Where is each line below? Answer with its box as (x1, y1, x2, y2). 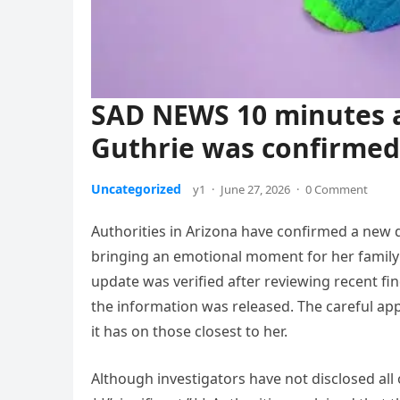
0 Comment (305, 181, 368, 198)
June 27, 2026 (221, 181, 290, 198)
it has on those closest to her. (91, 321, 287, 342)
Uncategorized (91, 180, 181, 198)
